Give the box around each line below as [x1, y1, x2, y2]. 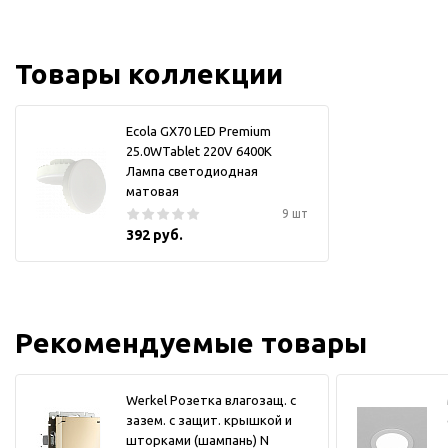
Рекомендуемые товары [15, 326, 367, 358]
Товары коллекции [15, 58, 283, 89]
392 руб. [126, 226, 183, 243]
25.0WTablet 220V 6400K [126, 143, 272, 158]
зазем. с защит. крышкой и [126, 412, 292, 427]
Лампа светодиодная [126, 163, 258, 178]
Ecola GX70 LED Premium [126, 123, 271, 138]
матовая [126, 183, 179, 198]
